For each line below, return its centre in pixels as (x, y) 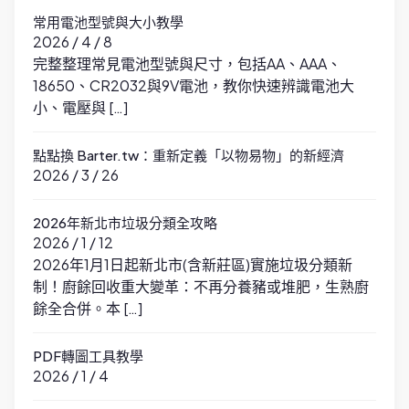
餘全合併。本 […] (88, 309)
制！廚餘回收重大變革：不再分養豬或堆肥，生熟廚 (201, 287)
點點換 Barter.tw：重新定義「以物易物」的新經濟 (189, 155)
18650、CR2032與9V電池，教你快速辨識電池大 (194, 86)
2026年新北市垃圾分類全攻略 (125, 223)
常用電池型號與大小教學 (108, 22)
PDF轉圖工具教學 (88, 356)
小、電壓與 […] (80, 108)
